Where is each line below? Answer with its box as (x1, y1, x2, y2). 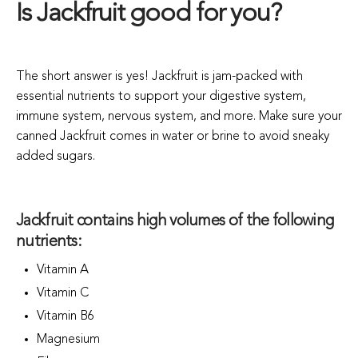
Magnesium (37, 332, 104, 346)
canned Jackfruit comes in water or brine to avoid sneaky (16, 129, 329, 143)
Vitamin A (37, 263, 89, 276)
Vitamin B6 (37, 309, 95, 323)
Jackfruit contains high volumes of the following (16, 213, 334, 229)
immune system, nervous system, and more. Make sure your (16, 109, 342, 123)
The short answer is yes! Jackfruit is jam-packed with (16, 70, 303, 83)
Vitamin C (37, 286, 89, 300)
